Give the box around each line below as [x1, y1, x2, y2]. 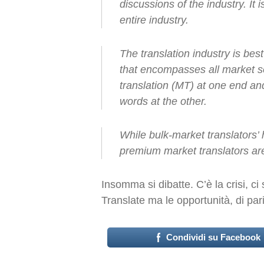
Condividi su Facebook [166, 232, 261, 242]
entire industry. [120, 14, 189, 26]
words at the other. [120, 95, 207, 107]
